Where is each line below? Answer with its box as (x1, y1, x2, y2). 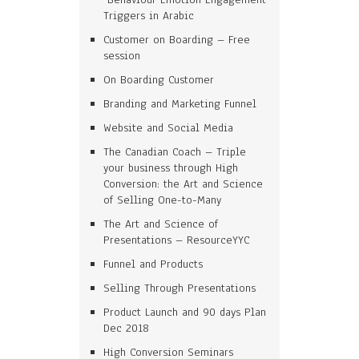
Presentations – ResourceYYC (103, 232, 249, 248)
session (103, 48, 140, 63)
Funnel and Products (103, 256, 203, 272)
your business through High (103, 160, 238, 175)
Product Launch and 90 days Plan (103, 305, 266, 320)
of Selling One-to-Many (103, 192, 221, 208)
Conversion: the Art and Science (103, 176, 263, 192)
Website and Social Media (103, 120, 233, 135)
